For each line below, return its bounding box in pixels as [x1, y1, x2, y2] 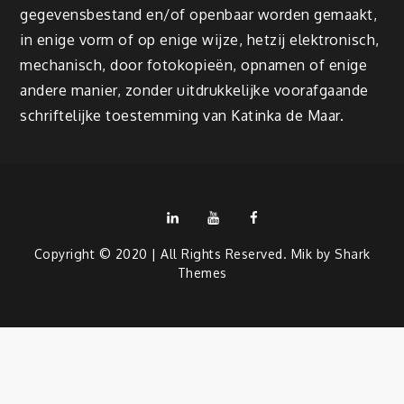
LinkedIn [164, 207, 224, 225]
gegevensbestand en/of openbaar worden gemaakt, [20, 5, 378, 23]
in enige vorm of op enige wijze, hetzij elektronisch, [20, 31, 380, 49]
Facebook [245, 207, 314, 225]
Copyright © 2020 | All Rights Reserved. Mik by [33, 246, 335, 262]
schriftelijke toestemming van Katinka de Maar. [20, 106, 344, 124]
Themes [177, 265, 227, 280]
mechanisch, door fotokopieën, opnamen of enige [20, 56, 368, 74]
